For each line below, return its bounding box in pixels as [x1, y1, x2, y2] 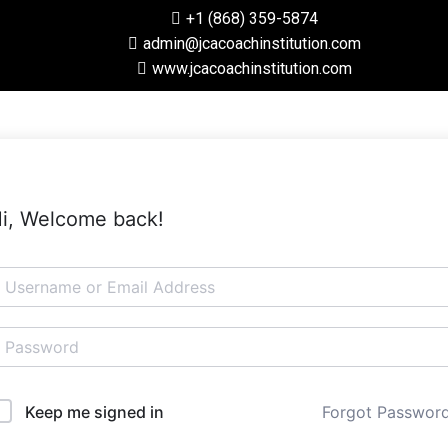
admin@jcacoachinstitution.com [142, 34, 361, 53]
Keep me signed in [25, 402, 164, 423]
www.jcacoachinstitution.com [151, 59, 352, 78]
